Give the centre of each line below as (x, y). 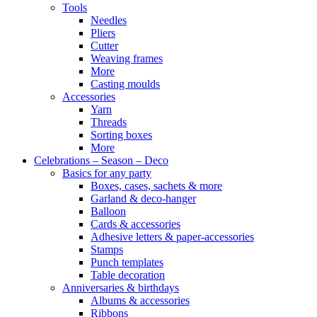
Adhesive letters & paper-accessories (172, 237)
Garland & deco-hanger (143, 198)
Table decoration (128, 275)
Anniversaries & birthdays (121, 288)
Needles (109, 20)
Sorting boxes (121, 135)
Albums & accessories (140, 300)
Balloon (108, 211)
